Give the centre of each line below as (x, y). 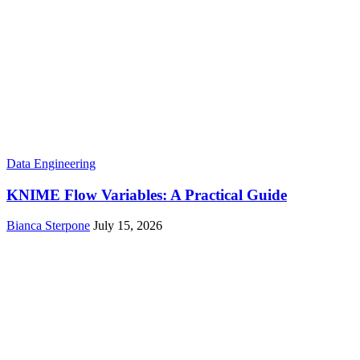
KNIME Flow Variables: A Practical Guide (147, 194)
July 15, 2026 (128, 226)
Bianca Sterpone (48, 226)
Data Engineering (51, 163)
